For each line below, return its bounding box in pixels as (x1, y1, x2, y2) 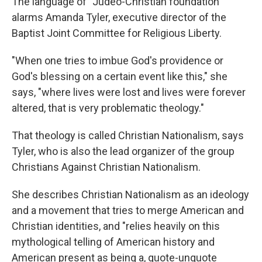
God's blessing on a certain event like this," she (12, 70, 227, 82)
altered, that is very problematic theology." (12, 102, 204, 114)
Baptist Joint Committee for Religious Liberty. (12, 27, 222, 39)
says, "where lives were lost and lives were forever (12, 86, 246, 98)
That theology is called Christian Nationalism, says (12, 129, 244, 142)
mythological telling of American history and (12, 236, 215, 248)
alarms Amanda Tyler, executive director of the (12, 11, 226, 23)
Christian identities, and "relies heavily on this (12, 220, 220, 232)
